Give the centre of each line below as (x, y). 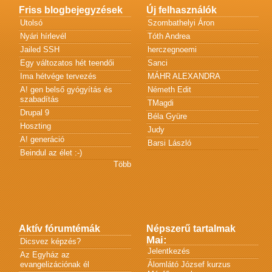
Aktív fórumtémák (59, 228)
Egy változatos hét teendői (67, 63)
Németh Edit (169, 89)
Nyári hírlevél (43, 36)
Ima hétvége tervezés (58, 76)
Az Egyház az (45, 254)
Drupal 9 (34, 112)
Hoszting (35, 126)
